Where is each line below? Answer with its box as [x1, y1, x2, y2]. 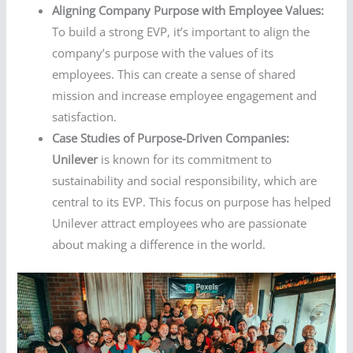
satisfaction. [52, 109, 117, 125]
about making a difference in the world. [52, 236, 266, 253]
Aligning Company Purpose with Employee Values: [52, 2, 325, 19]
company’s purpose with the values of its [52, 45, 274, 61]
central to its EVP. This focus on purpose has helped [52, 194, 332, 210]
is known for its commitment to [98, 151, 273, 168]
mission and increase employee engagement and [52, 87, 318, 104]
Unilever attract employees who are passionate [52, 215, 307, 232]
